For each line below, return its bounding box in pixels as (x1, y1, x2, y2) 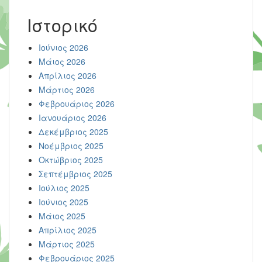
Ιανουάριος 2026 (39, 112, 106, 123)
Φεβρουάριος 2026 (39, 98, 115, 109)
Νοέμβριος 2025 (39, 140, 104, 151)
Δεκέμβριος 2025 (39, 126, 108, 137)
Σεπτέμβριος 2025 (39, 168, 112, 180)
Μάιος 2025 (39, 210, 85, 222)
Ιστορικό (27, 12, 98, 37)
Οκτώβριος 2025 (39, 154, 103, 166)
